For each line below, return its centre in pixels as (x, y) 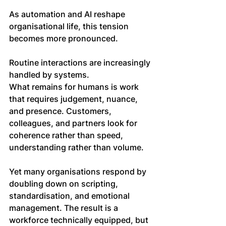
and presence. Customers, (61, 111)
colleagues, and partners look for (74, 123)
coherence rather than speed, (67, 135)
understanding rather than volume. (76, 148)
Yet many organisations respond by (79, 172)
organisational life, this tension (70, 26)
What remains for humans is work (75, 87)
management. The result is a (65, 208)
